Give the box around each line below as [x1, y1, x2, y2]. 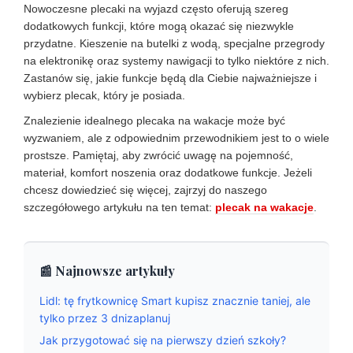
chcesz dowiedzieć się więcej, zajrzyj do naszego [24, 184, 267, 196]
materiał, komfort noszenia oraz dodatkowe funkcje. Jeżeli [24, 166, 312, 179]
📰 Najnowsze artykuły [39, 262, 175, 279]
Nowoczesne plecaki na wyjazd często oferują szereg [24, 2, 288, 15]
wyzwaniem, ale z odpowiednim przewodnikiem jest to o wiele [24, 132, 329, 144]
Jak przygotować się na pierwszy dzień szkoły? [39, 333, 286, 347]
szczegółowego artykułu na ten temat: [24, 201, 215, 214]
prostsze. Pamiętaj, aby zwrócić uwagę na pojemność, [24, 149, 293, 162]
